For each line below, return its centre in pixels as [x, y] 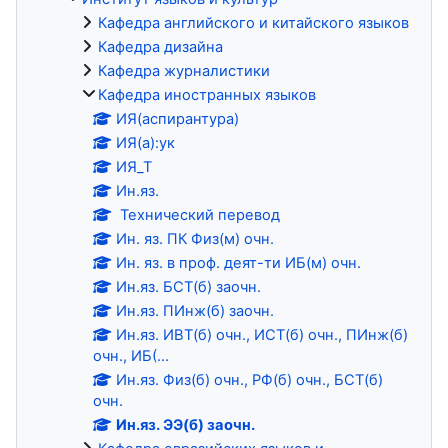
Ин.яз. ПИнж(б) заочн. [195, 310]
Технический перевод [198, 214]
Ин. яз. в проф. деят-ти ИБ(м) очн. [239, 262]
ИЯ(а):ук [146, 142]
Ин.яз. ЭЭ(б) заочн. [186, 424]
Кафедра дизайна [160, 46]
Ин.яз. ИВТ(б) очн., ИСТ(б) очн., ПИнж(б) [262, 334]
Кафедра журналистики [184, 70]
